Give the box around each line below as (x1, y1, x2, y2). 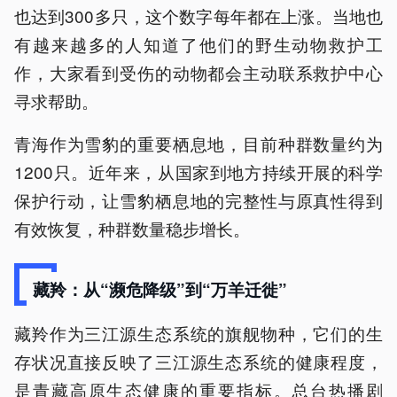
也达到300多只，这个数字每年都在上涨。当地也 (14, 3, 383, 27)
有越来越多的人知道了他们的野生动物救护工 (14, 31, 383, 56)
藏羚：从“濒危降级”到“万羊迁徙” (33, 276, 287, 301)
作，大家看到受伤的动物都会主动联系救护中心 (14, 59, 383, 84)
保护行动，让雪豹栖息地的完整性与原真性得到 (14, 187, 383, 212)
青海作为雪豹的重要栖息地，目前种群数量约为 (14, 130, 383, 155)
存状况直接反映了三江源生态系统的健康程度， (14, 348, 383, 373)
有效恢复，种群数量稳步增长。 (14, 215, 250, 240)
